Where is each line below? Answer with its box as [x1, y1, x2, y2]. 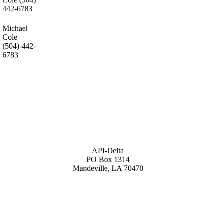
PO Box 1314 [86, 155, 130, 164]
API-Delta [92, 146, 124, 155]
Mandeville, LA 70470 [72, 164, 143, 172]
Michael [2, 24, 27, 32]
